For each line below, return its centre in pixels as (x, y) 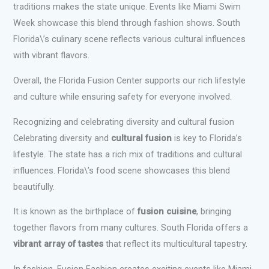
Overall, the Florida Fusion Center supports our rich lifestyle (130, 81)
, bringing (214, 212)
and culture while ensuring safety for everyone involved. (123, 97)
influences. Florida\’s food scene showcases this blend (122, 170)
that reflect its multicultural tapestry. (176, 244)
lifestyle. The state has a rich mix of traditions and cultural (128, 154)
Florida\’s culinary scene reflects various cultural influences (130, 39)
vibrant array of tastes (59, 244)
